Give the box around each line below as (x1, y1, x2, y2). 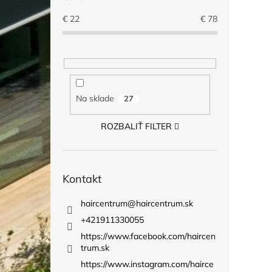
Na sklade (75, 93, 114, 104)
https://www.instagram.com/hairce (81, 258, 214, 270)
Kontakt (63, 171, 101, 186)
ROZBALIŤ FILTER (101, 120, 172, 132)
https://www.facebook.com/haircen (81, 230, 216, 242)
